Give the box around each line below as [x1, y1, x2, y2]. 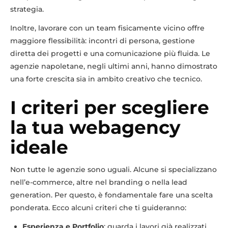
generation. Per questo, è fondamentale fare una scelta [10, 190, 213, 199]
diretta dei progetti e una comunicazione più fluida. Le [10, 48, 210, 58]
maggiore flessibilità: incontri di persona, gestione [10, 36, 195, 45]
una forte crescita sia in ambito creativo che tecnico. [10, 74, 202, 83]
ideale [10, 135, 68, 158]
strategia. [10, 4, 44, 14]
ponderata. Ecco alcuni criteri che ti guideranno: [10, 203, 186, 212]
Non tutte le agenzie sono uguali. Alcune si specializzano [10, 164, 217, 174]
